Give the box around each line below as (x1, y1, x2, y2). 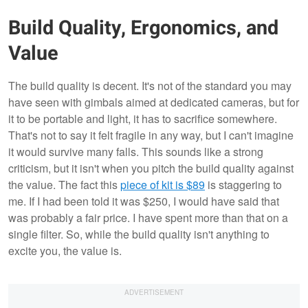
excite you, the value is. (8, 242, 122, 258)
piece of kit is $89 (120, 176, 205, 192)
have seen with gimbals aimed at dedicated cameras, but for (8, 93, 299, 110)
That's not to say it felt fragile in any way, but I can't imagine (8, 126, 294, 143)
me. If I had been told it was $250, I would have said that (8, 192, 279, 209)
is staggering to (205, 176, 282, 192)
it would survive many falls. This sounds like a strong (8, 143, 263, 159)
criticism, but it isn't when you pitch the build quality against (8, 159, 294, 176)
